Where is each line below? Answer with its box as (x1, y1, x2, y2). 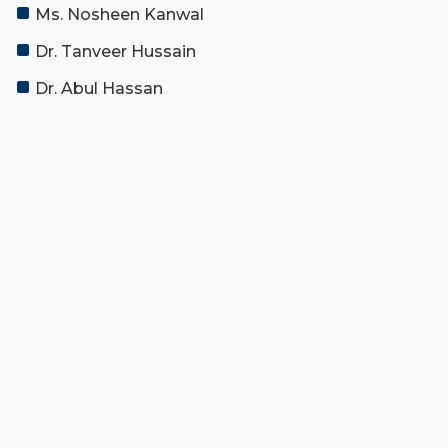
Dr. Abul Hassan (35, 79, 163, 99)
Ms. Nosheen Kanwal (35, 5, 204, 25)
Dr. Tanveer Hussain (35, 42, 196, 62)
